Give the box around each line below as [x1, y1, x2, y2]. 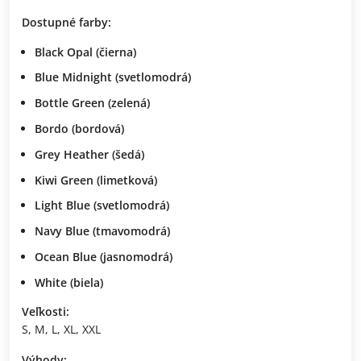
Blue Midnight [35, 69, 112, 85]
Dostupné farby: [22, 14, 111, 30]
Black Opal [35, 44, 93, 60]
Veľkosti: [22, 303, 69, 319]
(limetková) [93, 172, 157, 188]
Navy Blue [35, 223, 89, 239]
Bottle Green [35, 95, 105, 111]
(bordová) [68, 120, 124, 136]
